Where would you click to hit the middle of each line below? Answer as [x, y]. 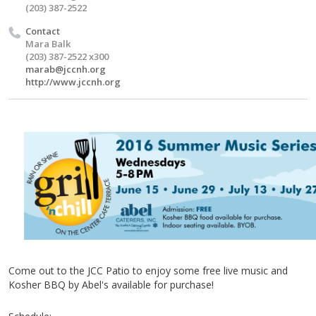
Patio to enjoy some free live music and [195, 270]
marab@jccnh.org [66, 69]
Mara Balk [48, 43]
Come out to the [48, 270]
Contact [43, 31]
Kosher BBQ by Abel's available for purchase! [111, 284]
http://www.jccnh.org [73, 81]
